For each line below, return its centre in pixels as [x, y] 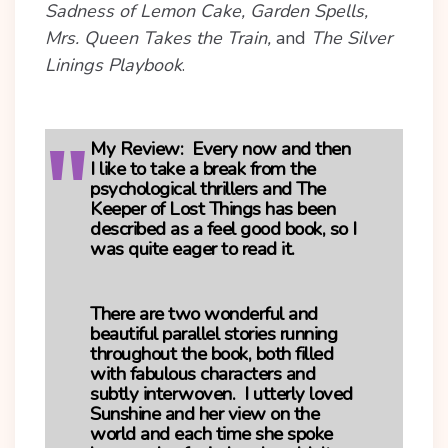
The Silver [351, 38]
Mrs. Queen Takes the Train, [158, 38]
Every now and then [266, 149]
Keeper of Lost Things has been [212, 209]
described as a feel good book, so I [223, 229]
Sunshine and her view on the [204, 414]
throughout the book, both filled [211, 354]
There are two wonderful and [204, 314]
